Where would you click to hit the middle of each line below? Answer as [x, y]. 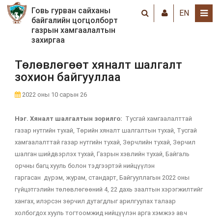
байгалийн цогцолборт [75, 20]
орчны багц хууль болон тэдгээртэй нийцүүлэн [85, 166]
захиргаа [48, 40]
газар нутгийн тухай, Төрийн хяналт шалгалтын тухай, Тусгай [106, 130]
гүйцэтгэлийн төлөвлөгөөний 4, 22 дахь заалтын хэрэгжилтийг [109, 189]
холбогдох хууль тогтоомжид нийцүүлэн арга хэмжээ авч [101, 213]
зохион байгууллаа [68, 77]
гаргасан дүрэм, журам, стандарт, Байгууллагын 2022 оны [102, 178]
